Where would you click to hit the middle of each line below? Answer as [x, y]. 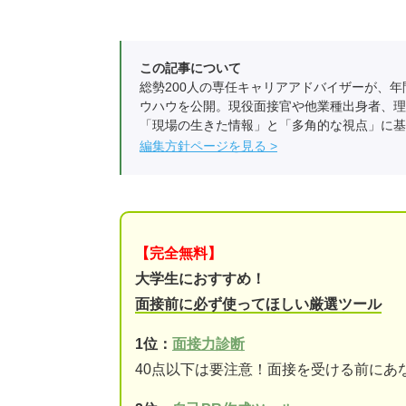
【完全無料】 [179, 253]
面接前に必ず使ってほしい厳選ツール [258, 304]
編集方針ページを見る [203, 145]
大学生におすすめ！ [200, 278]
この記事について [190, 68]
